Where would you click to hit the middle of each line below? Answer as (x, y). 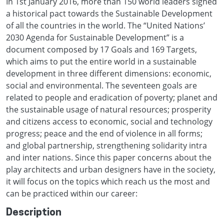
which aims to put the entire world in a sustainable (101, 61)
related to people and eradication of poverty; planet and (112, 97)
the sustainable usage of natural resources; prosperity (108, 109)
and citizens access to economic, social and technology (109, 121)
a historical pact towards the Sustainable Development (109, 13)
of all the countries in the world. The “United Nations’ (105, 25)
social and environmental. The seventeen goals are (101, 85)
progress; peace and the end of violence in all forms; (104, 133)
